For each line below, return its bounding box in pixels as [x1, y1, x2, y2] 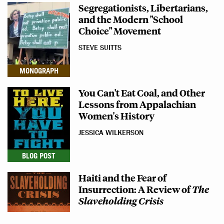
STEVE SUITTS [78, 43, 121, 52]
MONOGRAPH [19, 66, 58, 75]
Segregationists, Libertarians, [78, 1, 208, 14]
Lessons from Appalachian [78, 97, 196, 110]
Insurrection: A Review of [78, 182, 192, 195]
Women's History [78, 109, 154, 122]
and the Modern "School [78, 12, 183, 25]
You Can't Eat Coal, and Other [78, 86, 205, 99]
